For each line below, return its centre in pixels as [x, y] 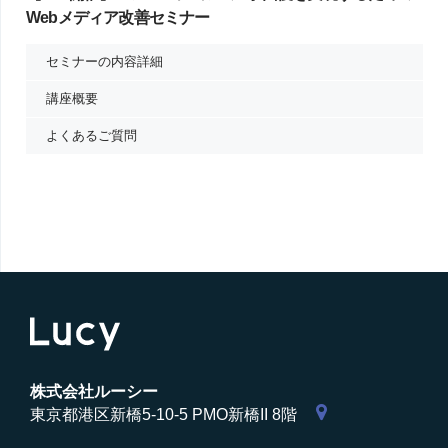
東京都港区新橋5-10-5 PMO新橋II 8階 [163, 415]
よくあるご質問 [91, 135]
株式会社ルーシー [94, 392]
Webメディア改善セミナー [118, 17]
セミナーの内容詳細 [104, 61]
